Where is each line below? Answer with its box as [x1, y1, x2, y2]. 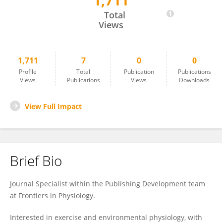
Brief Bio [10, 151, 62, 170]
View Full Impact [25, 102, 82, 111]
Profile [19, 67, 37, 76]
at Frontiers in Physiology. [10, 191, 95, 200]
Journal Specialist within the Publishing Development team [10, 179, 205, 188]
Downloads [179, 76, 210, 84]
